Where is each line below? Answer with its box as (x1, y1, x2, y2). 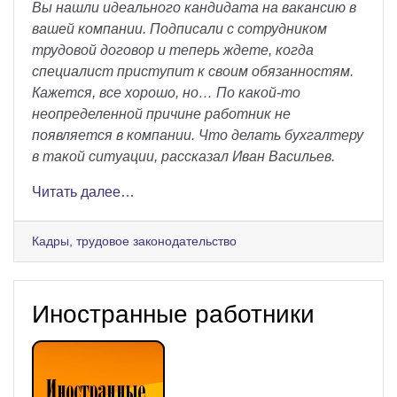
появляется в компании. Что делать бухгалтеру (32, 127, 363, 143)
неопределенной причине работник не (32, 105, 291, 121)
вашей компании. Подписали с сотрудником (32, 20, 327, 36)
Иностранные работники (32, 300, 315, 328)
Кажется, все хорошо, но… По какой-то (32, 84, 300, 100)
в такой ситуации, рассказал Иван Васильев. (32, 148, 335, 164)
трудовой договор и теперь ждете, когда (32, 42, 314, 58)
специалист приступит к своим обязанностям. (32, 63, 354, 79)
